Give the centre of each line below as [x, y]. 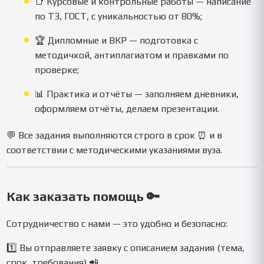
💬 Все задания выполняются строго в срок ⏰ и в [115, 136]
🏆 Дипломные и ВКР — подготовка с [117, 41]
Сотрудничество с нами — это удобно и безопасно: [117, 224]
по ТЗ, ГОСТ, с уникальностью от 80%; [119, 16]
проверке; [57, 70]
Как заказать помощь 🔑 [83, 197]
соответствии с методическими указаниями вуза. [115, 150]
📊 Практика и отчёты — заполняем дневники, [137, 94]
